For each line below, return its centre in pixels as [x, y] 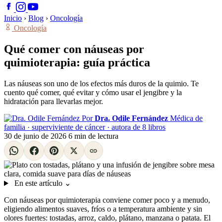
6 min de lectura [93, 136]
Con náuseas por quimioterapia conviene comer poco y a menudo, [107, 200]
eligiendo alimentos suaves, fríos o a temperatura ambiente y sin [103, 209]
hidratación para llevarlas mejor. [54, 101]
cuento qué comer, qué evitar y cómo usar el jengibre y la [93, 92]
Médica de [186, 118]
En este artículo [38, 183]
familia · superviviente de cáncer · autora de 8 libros [85, 127]
